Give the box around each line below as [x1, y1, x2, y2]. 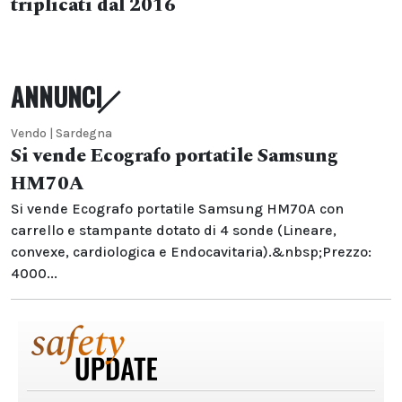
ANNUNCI [11, 78, 102, 115]
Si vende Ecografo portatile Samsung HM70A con [11, 200, 344, 217]
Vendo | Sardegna [11, 126, 112, 141]
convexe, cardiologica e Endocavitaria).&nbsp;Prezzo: [11, 243, 371, 260]
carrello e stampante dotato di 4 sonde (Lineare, [11, 222, 336, 239]
